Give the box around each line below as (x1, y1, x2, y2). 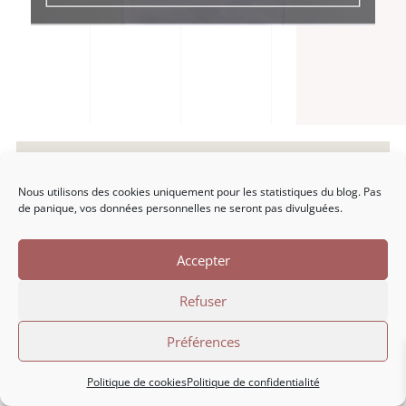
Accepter (176, 250, 230, 269)
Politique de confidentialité (186, 374, 320, 390)
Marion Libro (154, 349, 252, 373)
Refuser (179, 291, 227, 310)
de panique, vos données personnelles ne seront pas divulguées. (18, 200, 343, 216)
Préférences (166, 332, 240, 351)
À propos (171, 381, 235, 400)
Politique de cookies (86, 374, 187, 390)
